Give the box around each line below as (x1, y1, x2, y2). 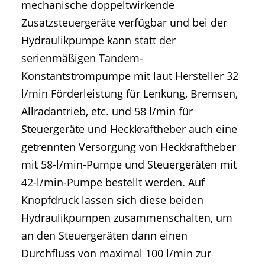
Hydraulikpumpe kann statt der (21, 33, 176, 48)
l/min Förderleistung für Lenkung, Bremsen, (21, 86, 238, 101)
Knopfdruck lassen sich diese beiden (21, 193, 203, 208)
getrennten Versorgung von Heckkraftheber (21, 140, 236, 154)
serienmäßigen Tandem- (21, 51, 143, 66)
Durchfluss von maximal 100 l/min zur (21, 246, 211, 261)
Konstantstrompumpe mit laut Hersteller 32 (21, 69, 238, 83)
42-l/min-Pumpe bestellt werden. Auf (21, 175, 205, 190)
